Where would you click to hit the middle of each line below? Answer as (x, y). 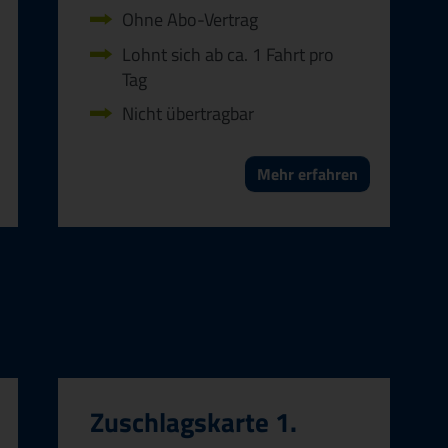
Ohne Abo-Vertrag (190, 20)
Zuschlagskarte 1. (193, 421)
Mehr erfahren (307, 173)
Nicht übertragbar (188, 114)
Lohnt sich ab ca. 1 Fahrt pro (228, 54)
